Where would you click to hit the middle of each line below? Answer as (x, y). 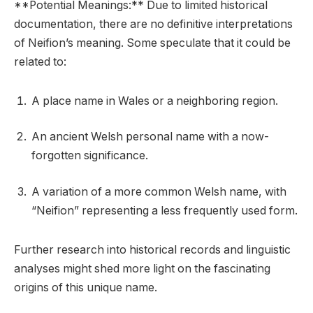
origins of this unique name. (86, 287)
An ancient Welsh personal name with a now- (150, 137)
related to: (40, 62)
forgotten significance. (90, 156)
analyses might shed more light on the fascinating (142, 268)
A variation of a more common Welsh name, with (159, 191)
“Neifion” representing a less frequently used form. (165, 210)
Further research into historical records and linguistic (152, 249)
